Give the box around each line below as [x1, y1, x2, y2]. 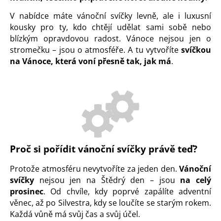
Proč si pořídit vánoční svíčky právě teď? [10, 143, 197, 155]
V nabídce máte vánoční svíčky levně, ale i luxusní [10, 10, 211, 21]
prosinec [10, 186, 43, 197]
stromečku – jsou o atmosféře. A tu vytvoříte [10, 44, 181, 55]
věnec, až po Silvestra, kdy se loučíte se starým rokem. [10, 197, 211, 209]
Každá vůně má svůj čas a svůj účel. [10, 209, 140, 220]
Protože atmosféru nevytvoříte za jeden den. [10, 163, 179, 175]
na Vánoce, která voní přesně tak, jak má [10, 56, 171, 67]
